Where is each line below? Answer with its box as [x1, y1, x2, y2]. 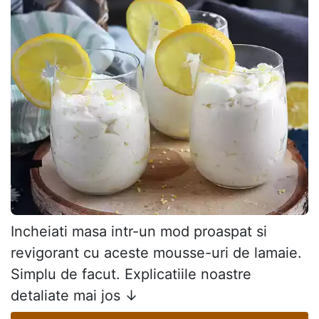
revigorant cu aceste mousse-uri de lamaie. [11, 244, 302, 261]
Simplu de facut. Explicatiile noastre [11, 265, 251, 283]
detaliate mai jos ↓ [11, 286, 138, 304]
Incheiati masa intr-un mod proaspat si [11, 222, 267, 240]
